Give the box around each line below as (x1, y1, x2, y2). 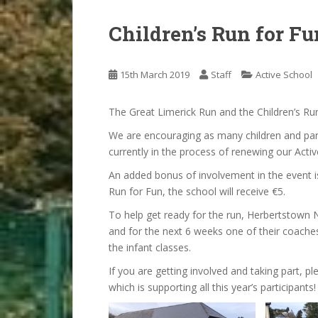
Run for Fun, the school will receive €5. (109, 185, 285, 198)
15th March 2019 (120, 68, 190, 81)
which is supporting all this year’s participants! (109, 280, 316, 294)
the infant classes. (109, 241, 191, 254)
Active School (256, 68, 312, 81)
